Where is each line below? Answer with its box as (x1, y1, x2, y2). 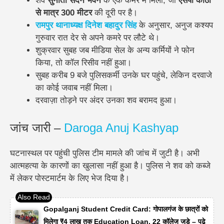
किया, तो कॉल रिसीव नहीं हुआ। (35, 57, 131, 67)
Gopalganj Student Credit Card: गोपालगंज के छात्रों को (43, 204, 208, 213)
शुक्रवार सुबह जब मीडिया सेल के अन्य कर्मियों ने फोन (35, 45, 194, 55)
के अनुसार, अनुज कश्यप (136, 20, 213, 30)
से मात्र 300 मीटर (35, 7, 92, 17)
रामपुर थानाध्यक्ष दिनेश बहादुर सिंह (35, 20, 136, 30)
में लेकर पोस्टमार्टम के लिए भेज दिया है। (10, 173, 129, 183)
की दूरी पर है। (92, 7, 137, 17)
